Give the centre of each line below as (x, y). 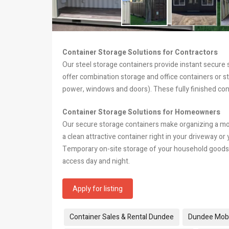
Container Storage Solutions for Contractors (140, 52)
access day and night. (96, 161)
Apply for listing (98, 189)
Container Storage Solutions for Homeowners (141, 112)
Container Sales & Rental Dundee (122, 217)
